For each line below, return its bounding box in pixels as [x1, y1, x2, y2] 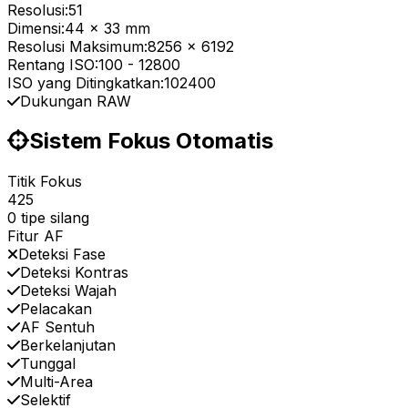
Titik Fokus [7, 172, 82, 191]
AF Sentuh [20, 318, 95, 337]
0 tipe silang [7, 209, 89, 228]
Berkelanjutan [20, 336, 116, 355]
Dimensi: [7, 18, 65, 37]
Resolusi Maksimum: [7, 36, 148, 56]
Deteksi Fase [18, 245, 106, 264]
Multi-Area [20, 372, 93, 392]
